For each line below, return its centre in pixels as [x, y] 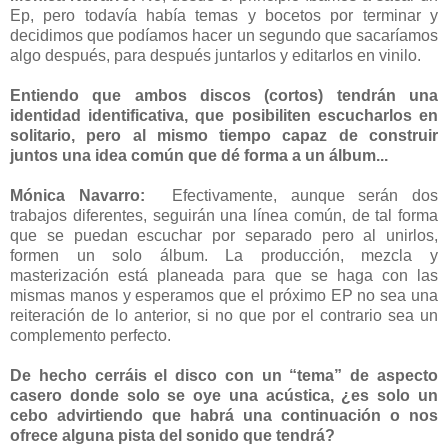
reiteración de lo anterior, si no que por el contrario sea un [224, 315]
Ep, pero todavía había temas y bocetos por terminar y [224, 15]
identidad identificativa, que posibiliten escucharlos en [224, 115]
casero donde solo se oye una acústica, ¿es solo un [224, 395]
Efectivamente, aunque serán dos [305, 195]
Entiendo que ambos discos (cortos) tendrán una [224, 95]
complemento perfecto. [92, 335]
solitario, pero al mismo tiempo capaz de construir [224, 135]
